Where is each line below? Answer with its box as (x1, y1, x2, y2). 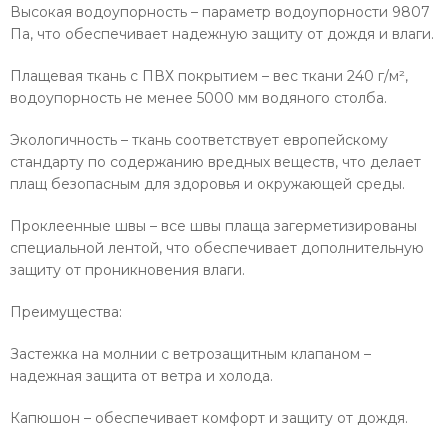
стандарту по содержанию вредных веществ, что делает (10, 153, 421, 172)
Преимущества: (10, 303, 122, 322)
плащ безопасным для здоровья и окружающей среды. (10, 175, 405, 194)
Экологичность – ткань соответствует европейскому (10, 131, 388, 150)
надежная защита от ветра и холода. (10, 367, 273, 386)
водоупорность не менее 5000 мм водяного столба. (10, 89, 387, 108)
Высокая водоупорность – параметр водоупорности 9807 (10, 3, 430, 22)
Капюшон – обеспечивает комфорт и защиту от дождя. (10, 409, 408, 428)
